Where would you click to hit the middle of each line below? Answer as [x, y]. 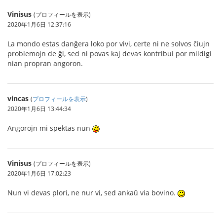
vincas [18, 98]
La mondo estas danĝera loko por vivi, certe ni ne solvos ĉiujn [109, 44]
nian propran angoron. [45, 63]
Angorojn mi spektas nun [50, 128]
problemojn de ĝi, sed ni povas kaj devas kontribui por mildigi [110, 54]
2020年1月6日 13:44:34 [39, 109]
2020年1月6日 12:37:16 [39, 24]
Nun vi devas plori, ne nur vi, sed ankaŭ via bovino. [92, 193]
